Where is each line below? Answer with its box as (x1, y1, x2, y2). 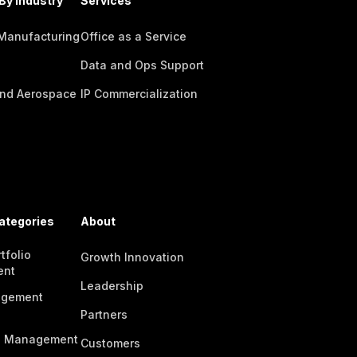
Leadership (80, 279, 143, 292)
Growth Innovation (80, 250, 184, 264)
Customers (80, 336, 140, 350)
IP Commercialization (80, 87, 198, 100)
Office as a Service (80, 29, 186, 43)
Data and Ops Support (80, 58, 204, 72)
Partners (80, 308, 127, 321)
